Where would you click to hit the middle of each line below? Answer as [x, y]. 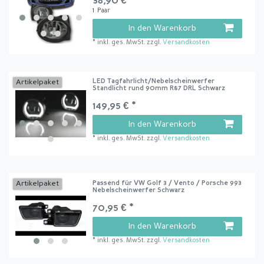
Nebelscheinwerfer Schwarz [139, 190]
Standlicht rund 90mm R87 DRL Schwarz [159, 89]
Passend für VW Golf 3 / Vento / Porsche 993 [167, 183]
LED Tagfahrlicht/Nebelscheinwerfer [154, 82]
